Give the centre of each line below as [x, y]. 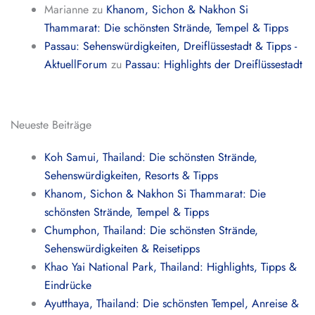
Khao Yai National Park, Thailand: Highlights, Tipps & [171, 267]
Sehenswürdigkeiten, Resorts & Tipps [131, 175]
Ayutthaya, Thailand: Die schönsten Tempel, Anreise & [172, 303]
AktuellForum [76, 64]
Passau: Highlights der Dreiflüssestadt [214, 64]
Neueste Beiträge [51, 125]
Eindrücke [68, 285]
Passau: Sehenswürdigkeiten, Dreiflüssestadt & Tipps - [171, 46]
